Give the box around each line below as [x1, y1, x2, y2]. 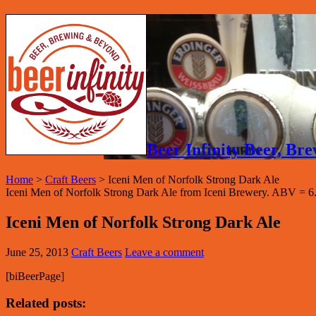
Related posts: [6, 296, 86, 311]
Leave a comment [125, 245, 204, 258]
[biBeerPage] [6, 269, 64, 282]
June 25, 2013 [6, 245, 68, 258]
